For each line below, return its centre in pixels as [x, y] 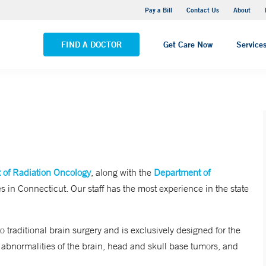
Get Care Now [188, 45]
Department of [182, 172]
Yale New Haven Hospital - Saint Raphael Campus [110, 11]
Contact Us [203, 10]
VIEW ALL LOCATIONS [57, 34]
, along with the [122, 172]
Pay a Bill [159, 10]
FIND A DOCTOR [91, 45]
